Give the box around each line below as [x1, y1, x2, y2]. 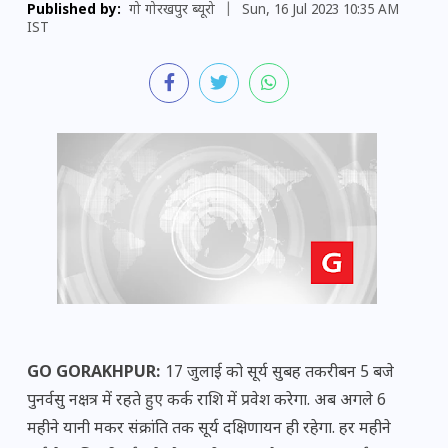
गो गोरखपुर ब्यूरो [129, 2, 215, 20]
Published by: [27, 2, 121, 20]
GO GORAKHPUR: [27, 363, 165, 384]
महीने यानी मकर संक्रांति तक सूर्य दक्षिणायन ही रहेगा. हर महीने [27, 419, 391, 440]
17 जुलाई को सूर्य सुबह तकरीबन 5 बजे [165, 363, 394, 384]
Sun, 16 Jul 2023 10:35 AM [242, 2, 399, 20]
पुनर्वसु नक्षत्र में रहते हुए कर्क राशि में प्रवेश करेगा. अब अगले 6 [27, 391, 386, 412]
